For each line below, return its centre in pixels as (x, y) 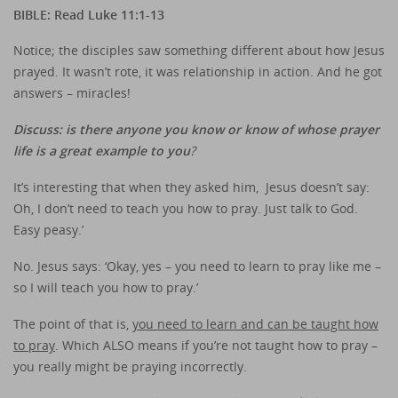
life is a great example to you (102, 151)
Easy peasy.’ (48, 229)
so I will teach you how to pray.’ (106, 287)
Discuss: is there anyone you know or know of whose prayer (196, 130)
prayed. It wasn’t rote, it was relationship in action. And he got (198, 72)
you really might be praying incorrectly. (130, 366)
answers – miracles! (72, 93)
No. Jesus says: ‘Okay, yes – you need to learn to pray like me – (197, 266)
